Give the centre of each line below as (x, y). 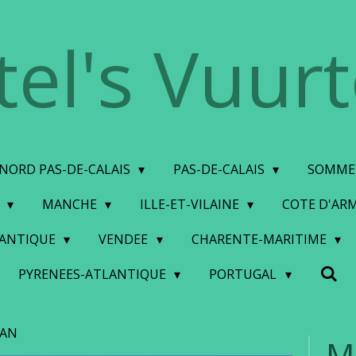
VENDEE (125, 239)
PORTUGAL (245, 274)
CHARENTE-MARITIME (260, 239)
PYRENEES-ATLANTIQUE (93, 274)
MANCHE (71, 204)
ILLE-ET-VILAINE (191, 204)
